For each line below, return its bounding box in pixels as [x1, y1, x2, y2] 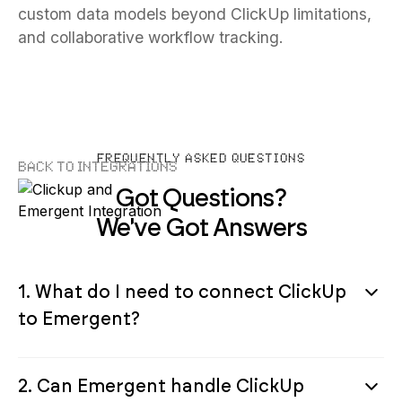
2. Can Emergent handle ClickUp [18, 374, 304, 397]
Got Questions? [115, 181, 287, 213]
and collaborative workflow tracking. [18, 27, 284, 47]
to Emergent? [18, 307, 140, 329]
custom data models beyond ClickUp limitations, [18, 4, 371, 23]
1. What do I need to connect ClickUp [18, 280, 346, 302]
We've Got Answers [95, 211, 307, 242]
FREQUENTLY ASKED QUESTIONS [96, 152, 306, 165]
